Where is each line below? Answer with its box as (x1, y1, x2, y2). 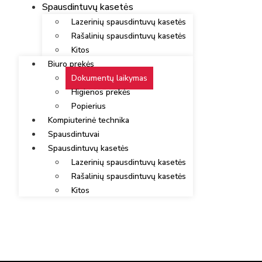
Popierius (71, 101, 106, 112)
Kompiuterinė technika (48, 115, 129, 126)
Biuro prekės (48, 58, 94, 70)
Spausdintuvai (48, 129, 99, 140)
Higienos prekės (71, 87, 130, 98)
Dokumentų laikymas (71, 73, 147, 84)
